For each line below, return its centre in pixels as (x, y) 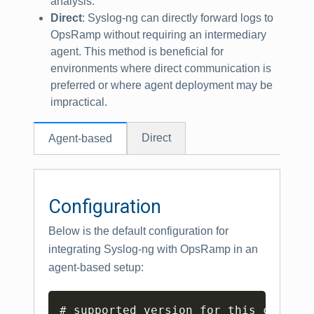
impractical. (79, 102)
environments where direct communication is (161, 68)
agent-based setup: (96, 267)
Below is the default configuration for (138, 231)
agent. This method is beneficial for (137, 51)
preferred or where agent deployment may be (162, 85)
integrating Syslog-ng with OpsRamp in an (153, 249)
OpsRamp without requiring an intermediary (158, 34)
